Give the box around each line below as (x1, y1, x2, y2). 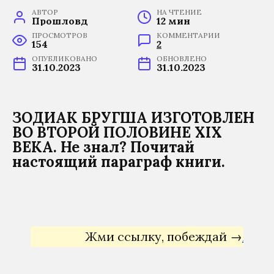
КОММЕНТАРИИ (157, 30, 220, 40)
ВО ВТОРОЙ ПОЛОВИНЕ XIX (12, 122, 222, 142)
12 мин (157, 14, 190, 27)
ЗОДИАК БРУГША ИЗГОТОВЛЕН (12, 108, 254, 127)
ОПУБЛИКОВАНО (32, 53, 97, 63)
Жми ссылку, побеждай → (61, 228, 219, 244)
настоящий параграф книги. (12, 152, 225, 171)
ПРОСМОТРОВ (32, 30, 87, 40)
